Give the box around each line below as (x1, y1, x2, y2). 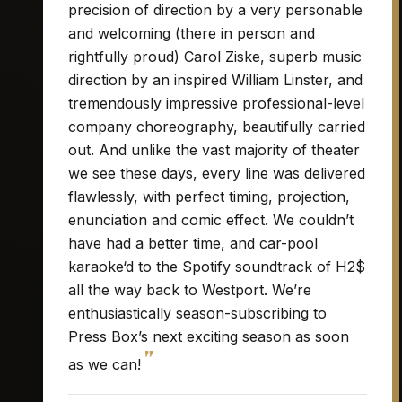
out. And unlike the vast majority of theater (68, 141, 360, 159)
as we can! (68, 355, 141, 373)
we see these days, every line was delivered (68, 164, 365, 182)
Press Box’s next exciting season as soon (68, 328, 349, 345)
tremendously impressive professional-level (68, 94, 364, 112)
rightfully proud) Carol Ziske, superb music (68, 48, 362, 66)
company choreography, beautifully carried (68, 118, 365, 135)
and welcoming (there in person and (68, 24, 315, 42)
